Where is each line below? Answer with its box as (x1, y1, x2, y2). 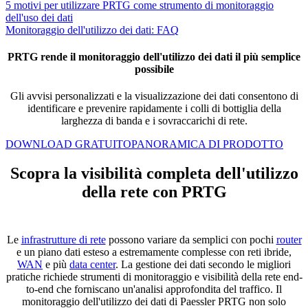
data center (69, 258, 115, 270)
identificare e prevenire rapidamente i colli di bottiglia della (27, 102, 281, 115)
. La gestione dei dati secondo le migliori (115, 258, 291, 270)
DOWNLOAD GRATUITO (5, 138, 131, 151)
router (276, 233, 302, 245)
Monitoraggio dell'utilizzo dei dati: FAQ (5, 23, 179, 36)
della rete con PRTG (81, 183, 227, 201)
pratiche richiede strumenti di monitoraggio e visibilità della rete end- (5, 270, 302, 283)
